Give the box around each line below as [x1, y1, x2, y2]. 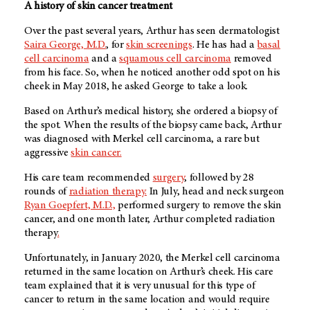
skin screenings [126, 39, 192, 51]
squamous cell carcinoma [119, 53, 231, 64]
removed [230, 53, 272, 64]
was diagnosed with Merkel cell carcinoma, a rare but [24, 133, 259, 145]
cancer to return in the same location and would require [24, 293, 270, 305]
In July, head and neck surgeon [147, 185, 285, 197]
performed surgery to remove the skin [115, 199, 282, 211]
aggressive [24, 147, 71, 158]
